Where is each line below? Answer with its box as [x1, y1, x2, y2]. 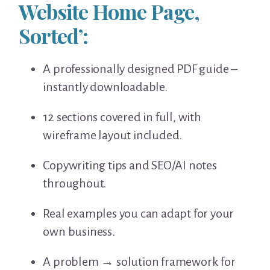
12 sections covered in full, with [43, 110, 201, 124]
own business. [43, 224, 115, 238]
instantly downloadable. [43, 80, 168, 93]
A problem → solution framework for [43, 254, 236, 268]
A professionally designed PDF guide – [43, 61, 237, 75]
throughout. [43, 176, 107, 190]
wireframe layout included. [43, 128, 183, 142]
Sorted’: [19, 21, 89, 49]
